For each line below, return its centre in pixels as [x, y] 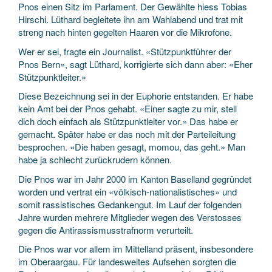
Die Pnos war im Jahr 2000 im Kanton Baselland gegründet [135, 178]
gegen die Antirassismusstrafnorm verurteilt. [106, 229]
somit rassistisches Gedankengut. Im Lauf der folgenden [130, 204]
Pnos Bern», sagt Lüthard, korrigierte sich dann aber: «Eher [135, 64]
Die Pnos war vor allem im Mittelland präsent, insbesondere [136, 249]
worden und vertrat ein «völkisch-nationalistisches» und [127, 191]
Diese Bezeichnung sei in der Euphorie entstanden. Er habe [136, 96]
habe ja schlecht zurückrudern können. [95, 159]
